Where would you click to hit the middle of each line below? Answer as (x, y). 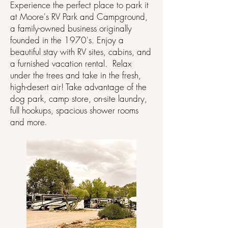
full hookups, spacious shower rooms (74, 110)
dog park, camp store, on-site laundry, (79, 98)
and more (27, 122)
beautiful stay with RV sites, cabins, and (81, 52)
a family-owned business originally (71, 28)
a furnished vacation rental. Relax (71, 63)
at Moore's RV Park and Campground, (79, 17)
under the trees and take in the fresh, (76, 75)
